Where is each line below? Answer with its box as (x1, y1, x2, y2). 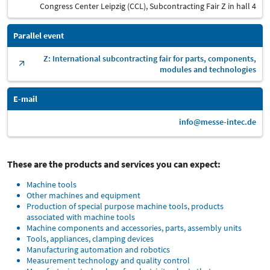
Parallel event (13, 30, 64, 41)
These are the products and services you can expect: (7, 157, 221, 170)
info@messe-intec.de (179, 116, 256, 127)
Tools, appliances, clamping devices (27, 233, 154, 244)
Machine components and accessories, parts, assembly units (27, 222, 242, 233)
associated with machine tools (27, 211, 135, 222)
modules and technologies (160, 63, 256, 75)
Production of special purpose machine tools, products (27, 200, 224, 212)
